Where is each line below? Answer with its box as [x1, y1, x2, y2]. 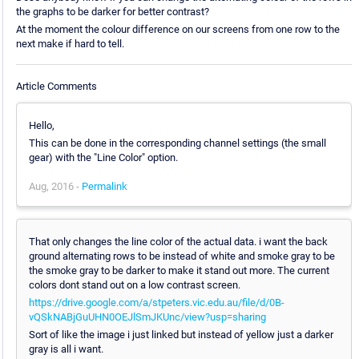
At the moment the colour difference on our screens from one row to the [15, 23, 340, 36]
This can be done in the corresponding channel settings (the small [28, 136, 326, 149]
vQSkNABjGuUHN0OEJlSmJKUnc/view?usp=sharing [28, 310, 266, 323]
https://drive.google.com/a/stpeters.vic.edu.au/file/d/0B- [28, 296, 284, 309]
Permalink [81, 179, 127, 192]
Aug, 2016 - [28, 179, 82, 192]
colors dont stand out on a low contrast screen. [28, 278, 240, 291]
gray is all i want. [28, 342, 103, 355]
